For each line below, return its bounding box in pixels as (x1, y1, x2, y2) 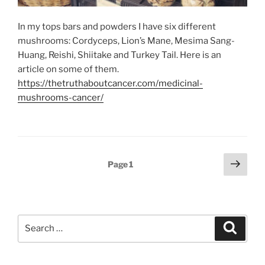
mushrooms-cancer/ (18, 92, 104, 104)
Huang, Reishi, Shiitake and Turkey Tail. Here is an (18, 50, 221, 61)
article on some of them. (18, 64, 119, 75)
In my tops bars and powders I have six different (18, 21, 216, 33)
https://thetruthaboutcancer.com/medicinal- (18, 78, 203, 89)
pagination (17, 170, 76, 185)
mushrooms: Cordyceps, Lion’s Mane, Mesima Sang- (18, 35, 235, 47)
